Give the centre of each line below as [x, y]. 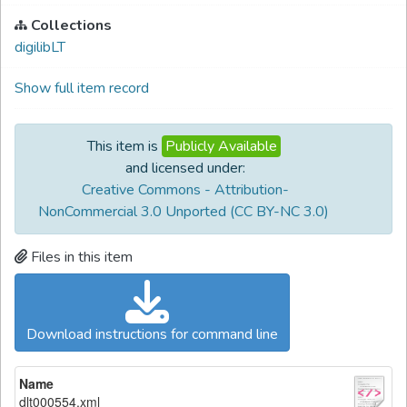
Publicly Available [221, 146]
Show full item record [82, 88]
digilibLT [40, 47]
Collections [71, 25]
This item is [122, 146]
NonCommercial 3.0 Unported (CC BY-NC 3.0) [184, 212]
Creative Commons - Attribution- [185, 190]
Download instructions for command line [152, 334]
